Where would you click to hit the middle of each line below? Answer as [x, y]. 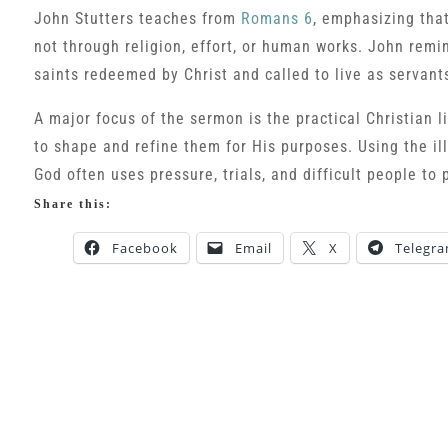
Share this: [72, 204]
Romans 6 [276, 18]
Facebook [144, 248]
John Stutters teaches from [137, 18]
